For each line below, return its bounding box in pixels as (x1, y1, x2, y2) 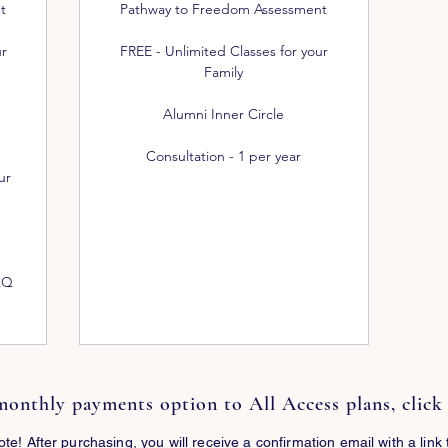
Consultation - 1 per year (146, 147, 302, 165)
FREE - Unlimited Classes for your (119, 42, 328, 60)
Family (204, 63, 244, 81)
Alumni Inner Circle (163, 105, 285, 123)
